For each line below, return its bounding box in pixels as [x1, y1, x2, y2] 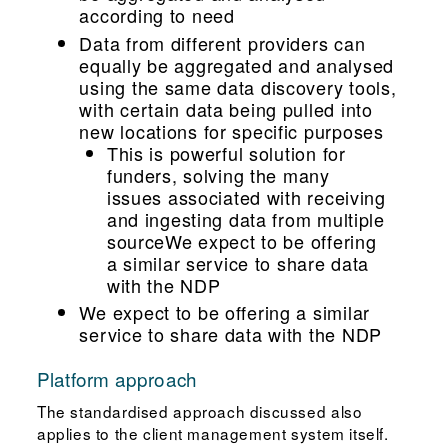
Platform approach [36, 364, 198, 392]
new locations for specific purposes [79, 117, 384, 144]
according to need [79, 2, 235, 29]
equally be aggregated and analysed [79, 51, 394, 78]
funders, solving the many [106, 161, 330, 188]
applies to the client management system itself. [36, 421, 389, 444]
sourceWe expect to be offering [106, 227, 377, 254]
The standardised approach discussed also [36, 399, 363, 422]
